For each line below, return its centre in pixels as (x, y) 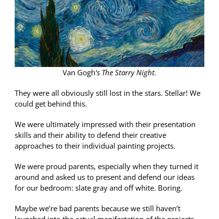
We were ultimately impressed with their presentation (105, 124)
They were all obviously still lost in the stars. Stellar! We (107, 93)
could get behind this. (51, 103)
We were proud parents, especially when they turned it (106, 166)
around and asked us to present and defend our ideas (104, 177)
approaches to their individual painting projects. (95, 145)
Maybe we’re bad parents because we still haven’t (97, 208)
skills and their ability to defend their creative (90, 135)
